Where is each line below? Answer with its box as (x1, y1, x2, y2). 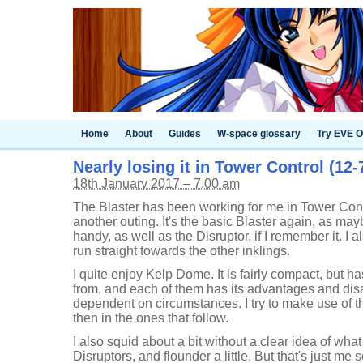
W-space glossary (217, 128, 301, 139)
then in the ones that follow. (73, 311, 228, 325)
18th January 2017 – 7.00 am (73, 177, 240, 190)
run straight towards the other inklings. (73, 244, 290, 258)
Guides (169, 128, 201, 139)
